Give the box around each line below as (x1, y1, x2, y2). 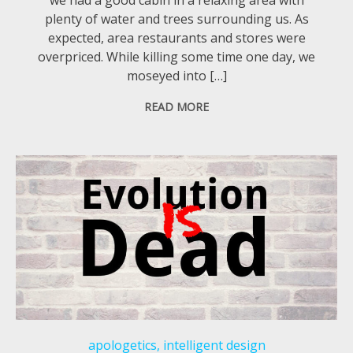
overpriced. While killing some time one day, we (38, 47, 316, 65)
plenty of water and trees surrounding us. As (44, 9, 309, 28)
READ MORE (144, 98, 210, 114)
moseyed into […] (126, 66, 227, 84)
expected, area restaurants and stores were (47, 28, 306, 46)
